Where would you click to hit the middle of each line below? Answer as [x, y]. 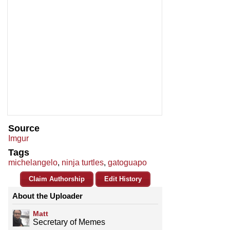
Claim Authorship [57, 179]
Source [24, 129]
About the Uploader [47, 196]
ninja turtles [83, 163]
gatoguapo [127, 163]
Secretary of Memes [69, 222]
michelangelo [33, 163]
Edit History [123, 179]
